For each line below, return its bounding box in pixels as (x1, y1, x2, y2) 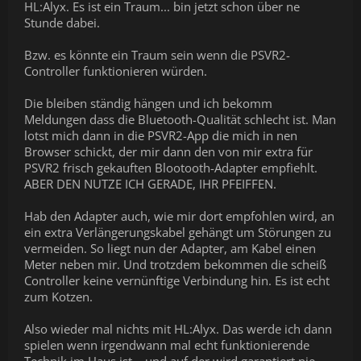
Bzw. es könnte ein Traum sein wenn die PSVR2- (24, 47, 290, 64)
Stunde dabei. (24, 15, 100, 31)
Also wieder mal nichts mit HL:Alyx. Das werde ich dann (24, 321, 332, 338)
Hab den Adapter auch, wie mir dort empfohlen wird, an (24, 208, 334, 225)
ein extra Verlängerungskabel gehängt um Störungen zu (24, 224, 331, 241)
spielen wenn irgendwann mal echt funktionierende (24, 337, 309, 354)
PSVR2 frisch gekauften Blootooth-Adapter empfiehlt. (24, 160, 317, 176)
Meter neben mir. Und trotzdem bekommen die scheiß (24, 256, 326, 273)
